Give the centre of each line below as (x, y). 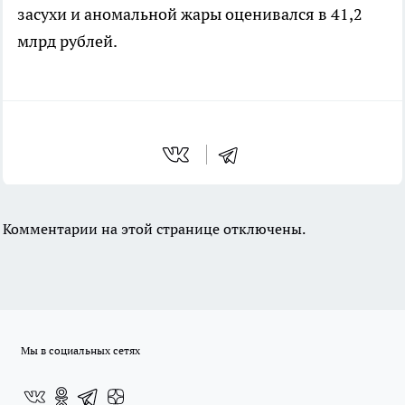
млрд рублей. (67, 41)
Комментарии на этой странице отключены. (154, 229)
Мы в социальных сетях (80, 350)
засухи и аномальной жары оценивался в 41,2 (190, 14)
